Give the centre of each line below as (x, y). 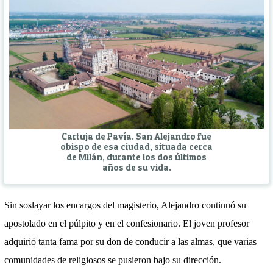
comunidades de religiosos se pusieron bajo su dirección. (113, 260)
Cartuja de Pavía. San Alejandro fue (136, 136)
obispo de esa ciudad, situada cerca (136, 147)
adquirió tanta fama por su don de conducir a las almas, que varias (130, 241)
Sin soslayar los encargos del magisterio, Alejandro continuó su (125, 205)
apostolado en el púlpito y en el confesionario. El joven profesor (127, 223)
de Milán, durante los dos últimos (136, 157)
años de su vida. (136, 167)
